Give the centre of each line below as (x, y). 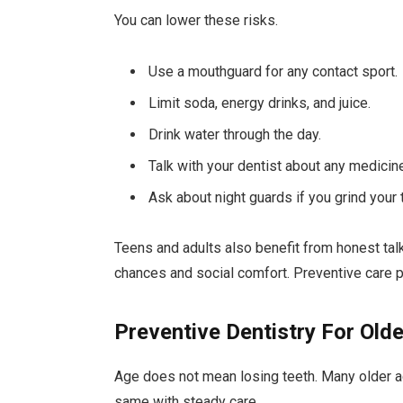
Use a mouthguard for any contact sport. (273, 71)
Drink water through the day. (235, 134)
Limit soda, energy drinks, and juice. (260, 103)
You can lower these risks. (197, 20)
